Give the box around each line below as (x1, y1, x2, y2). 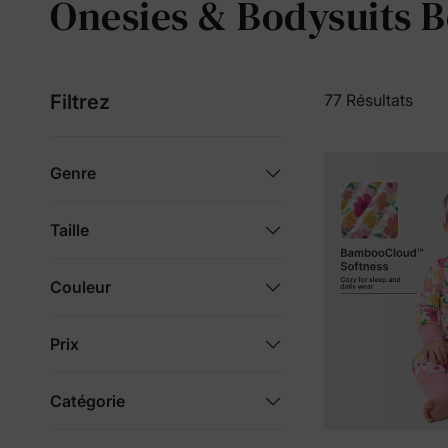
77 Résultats (324, 90, 413, 111)
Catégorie (50, 391, 125, 412)
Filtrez (50, 90, 110, 115)
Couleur (50, 277, 111, 298)
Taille (50, 220, 89, 241)
